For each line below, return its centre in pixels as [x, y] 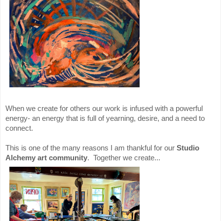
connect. [21, 128]
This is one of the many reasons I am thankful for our [91, 148]
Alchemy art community [46, 158]
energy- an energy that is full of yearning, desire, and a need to [105, 118]
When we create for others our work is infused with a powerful [104, 109]
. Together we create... [124, 158]
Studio [188, 148]
